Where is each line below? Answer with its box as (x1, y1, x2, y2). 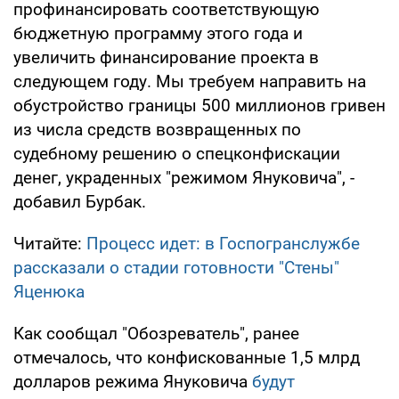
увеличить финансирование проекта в (13, 46, 319, 68)
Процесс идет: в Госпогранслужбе (86, 232, 360, 254)
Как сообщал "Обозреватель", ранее (13, 322, 299, 344)
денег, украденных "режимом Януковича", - (13, 167, 354, 188)
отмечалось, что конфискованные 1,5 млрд (13, 346, 360, 368)
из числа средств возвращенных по (13, 118, 301, 140)
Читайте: (13, 232, 86, 254)
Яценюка (13, 281, 85, 302)
